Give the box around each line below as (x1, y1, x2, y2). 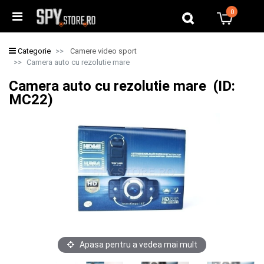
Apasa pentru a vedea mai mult (74, 239, 197, 249)
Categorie (16, 47, 51, 55)
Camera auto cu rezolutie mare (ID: (9, 78, 235, 94)
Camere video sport (70, 47, 137, 55)
